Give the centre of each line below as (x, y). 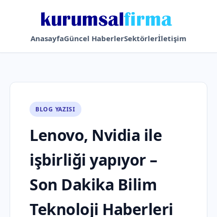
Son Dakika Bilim (93, 184)
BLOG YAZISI (55, 109)
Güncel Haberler (94, 38)
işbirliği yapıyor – (93, 160)
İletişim (172, 38)
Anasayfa (47, 38)
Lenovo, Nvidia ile (96, 135)
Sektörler (141, 38)
